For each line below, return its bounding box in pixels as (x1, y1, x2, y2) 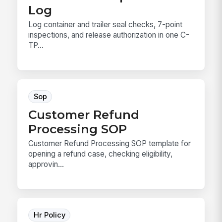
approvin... (28, 159, 64, 169)
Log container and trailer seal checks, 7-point (28, 20, 183, 30)
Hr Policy (33, 211, 65, 220)
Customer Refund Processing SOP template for (28, 138, 191, 148)
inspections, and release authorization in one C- (28, 30, 190, 40)
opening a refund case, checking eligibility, (28, 149, 173, 159)
